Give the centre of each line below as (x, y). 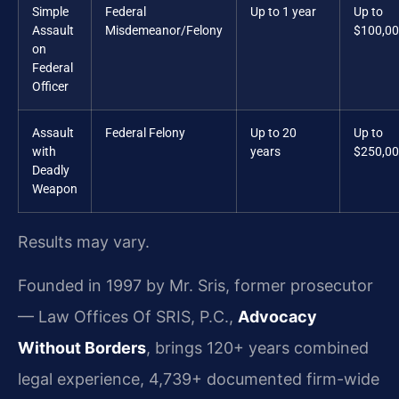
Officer (50, 87)
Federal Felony (145, 134)
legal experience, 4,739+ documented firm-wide (199, 379)
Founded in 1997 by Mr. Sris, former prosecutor (195, 286)
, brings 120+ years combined (257, 348)
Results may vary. (84, 242)
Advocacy (277, 317)
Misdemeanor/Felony (164, 31)
